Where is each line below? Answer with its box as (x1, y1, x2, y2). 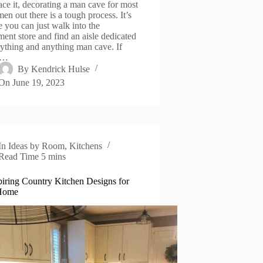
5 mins (41, 151, 66, 161)
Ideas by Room (8, 140, 65, 151)
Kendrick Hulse (31, 63, 90, 74)
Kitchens (69, 140, 103, 151)
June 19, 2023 (12, 77, 65, 87)
